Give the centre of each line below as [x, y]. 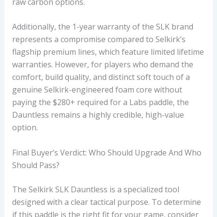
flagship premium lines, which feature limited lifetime [108, 52]
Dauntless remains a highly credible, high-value [98, 115]
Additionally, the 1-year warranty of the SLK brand [102, 27]
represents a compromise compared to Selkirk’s [99, 39]
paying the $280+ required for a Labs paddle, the [100, 102]
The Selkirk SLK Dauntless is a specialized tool [95, 190]
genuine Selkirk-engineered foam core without [97, 90]
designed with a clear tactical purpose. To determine [106, 202]
